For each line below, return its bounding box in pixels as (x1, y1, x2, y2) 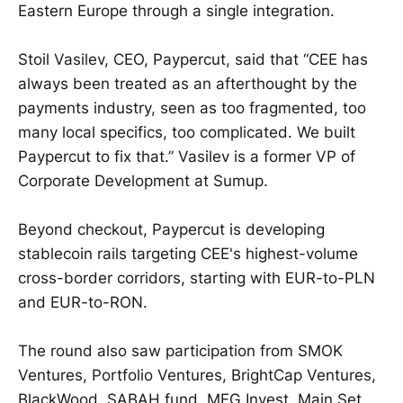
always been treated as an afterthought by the (18, 75, 357, 94)
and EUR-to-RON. (18, 293, 148, 312)
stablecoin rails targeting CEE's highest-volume (18, 245, 358, 264)
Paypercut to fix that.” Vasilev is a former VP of (18, 148, 355, 166)
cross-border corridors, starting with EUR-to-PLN (18, 269, 375, 288)
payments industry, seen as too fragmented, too (18, 99, 366, 118)
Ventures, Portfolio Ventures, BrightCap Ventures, (18, 366, 376, 385)
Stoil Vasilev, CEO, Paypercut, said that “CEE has (18, 50, 368, 69)
